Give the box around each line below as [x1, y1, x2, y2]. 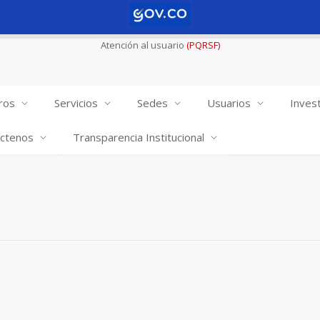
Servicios [54, 96, 98, 110]
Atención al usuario [100, 39, 184, 51]
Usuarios [207, 96, 251, 110]
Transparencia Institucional [73, 130, 204, 144]
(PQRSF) [186, 39, 220, 51]
